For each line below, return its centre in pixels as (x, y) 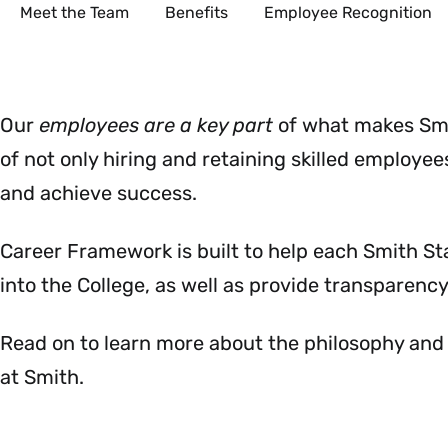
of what (313, 125)
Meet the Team (74, 12)
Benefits (196, 12)
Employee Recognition (348, 12)
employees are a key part (158, 125)
